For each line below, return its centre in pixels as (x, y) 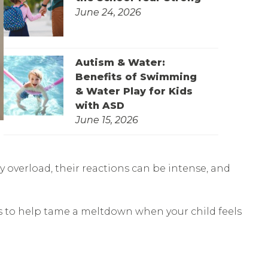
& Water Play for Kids (134, 92)
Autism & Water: (121, 63)
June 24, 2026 (109, 13)
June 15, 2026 (107, 120)
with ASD (100, 106)
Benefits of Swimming (136, 77)
